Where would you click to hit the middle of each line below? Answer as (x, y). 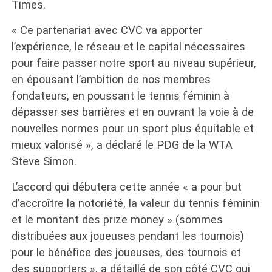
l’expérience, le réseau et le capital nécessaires (128, 46)
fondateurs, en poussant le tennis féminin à (120, 96)
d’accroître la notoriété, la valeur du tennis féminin (135, 203)
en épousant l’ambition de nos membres (111, 79)
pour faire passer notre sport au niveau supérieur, (134, 63)
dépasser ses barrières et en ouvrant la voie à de (132, 112)
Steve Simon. (44, 161)
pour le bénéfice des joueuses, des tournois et (126, 252)
